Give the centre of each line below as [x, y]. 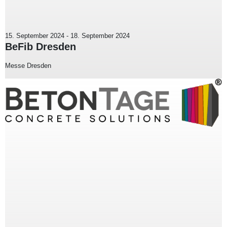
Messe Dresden [28, 65]
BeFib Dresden [41, 46]
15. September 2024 [35, 35]
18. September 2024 [100, 35]
